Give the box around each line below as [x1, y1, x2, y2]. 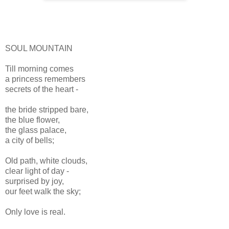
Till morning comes [5, 64, 74, 73]
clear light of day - [5, 166, 69, 175]
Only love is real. [5, 207, 65, 216]
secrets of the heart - [5, 84, 78, 94]
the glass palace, [5, 125, 66, 134]
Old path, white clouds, [5, 156, 87, 165]
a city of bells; [5, 135, 54, 145]
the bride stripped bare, [5, 105, 88, 114]
